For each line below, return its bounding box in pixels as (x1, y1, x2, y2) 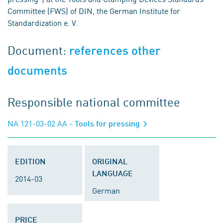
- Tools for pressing (67, 118, 142, 128)
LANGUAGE (92, 168, 133, 178)
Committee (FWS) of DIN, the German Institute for (7, 5, 180, 16)
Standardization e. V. (7, 17, 78, 28)
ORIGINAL (92, 156, 127, 166)
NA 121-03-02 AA (7, 117, 67, 128)
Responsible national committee (7, 93, 180, 110)
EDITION (15, 156, 46, 166)
